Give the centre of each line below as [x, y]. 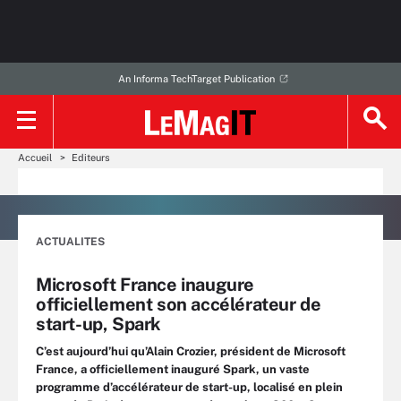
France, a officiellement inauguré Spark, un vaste [173, 369]
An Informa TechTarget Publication [196, 79]
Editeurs [91, 158]
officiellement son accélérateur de [179, 304]
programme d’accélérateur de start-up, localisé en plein [189, 387]
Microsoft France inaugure [145, 285]
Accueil [35, 158]
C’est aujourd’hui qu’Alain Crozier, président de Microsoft [191, 351]
